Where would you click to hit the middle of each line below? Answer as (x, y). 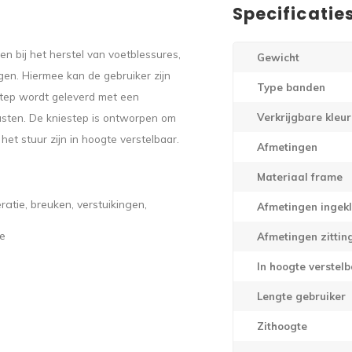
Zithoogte (282, 326)
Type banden (291, 87)
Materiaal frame (300, 177)
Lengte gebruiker (301, 296)
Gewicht (278, 57)
